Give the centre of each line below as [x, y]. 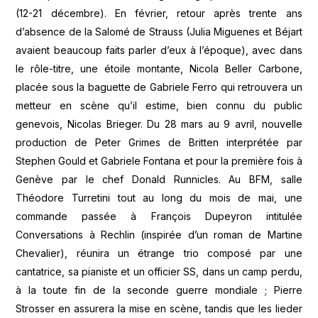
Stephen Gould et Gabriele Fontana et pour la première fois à [159, 161]
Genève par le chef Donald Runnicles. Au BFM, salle [159, 180]
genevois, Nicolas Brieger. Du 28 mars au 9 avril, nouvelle [159, 124]
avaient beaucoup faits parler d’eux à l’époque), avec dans [159, 50]
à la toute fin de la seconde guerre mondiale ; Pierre [159, 290]
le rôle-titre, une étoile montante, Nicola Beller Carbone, [159, 69]
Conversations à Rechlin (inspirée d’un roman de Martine [159, 235]
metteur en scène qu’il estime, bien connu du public [159, 106]
